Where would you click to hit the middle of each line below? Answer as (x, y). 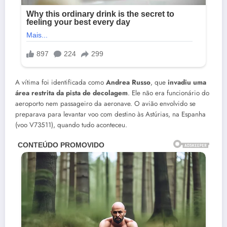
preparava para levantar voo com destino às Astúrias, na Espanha (110, 114)
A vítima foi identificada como (61, 82)
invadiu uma (187, 82)
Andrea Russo (128, 82)
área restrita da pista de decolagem (71, 93)
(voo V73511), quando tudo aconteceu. (71, 125)
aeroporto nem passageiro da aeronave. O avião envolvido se (105, 103)
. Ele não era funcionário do (168, 93)
